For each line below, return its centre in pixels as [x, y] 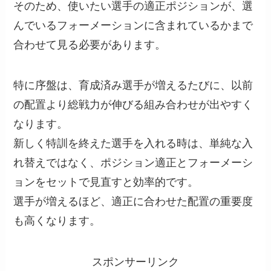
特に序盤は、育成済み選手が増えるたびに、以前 [133, 86]
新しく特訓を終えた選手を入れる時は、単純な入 [133, 144]
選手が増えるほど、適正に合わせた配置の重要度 [133, 202]
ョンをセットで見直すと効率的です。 [106, 182]
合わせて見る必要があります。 [90, 44]
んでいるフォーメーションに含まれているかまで [133, 25]
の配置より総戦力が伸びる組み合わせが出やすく [133, 105]
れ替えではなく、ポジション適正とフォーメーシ [133, 163]
